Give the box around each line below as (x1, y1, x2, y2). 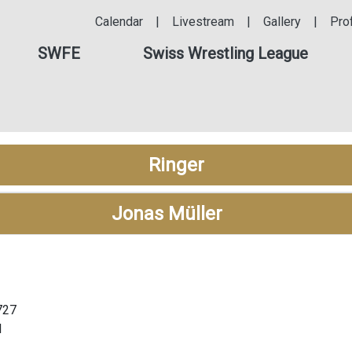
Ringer (148, 154, 204, 176)
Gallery (262, 14, 301, 29)
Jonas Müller (111, 203, 222, 225)
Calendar (94, 14, 143, 29)
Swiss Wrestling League (142, 44, 308, 63)
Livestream (171, 14, 234, 29)
